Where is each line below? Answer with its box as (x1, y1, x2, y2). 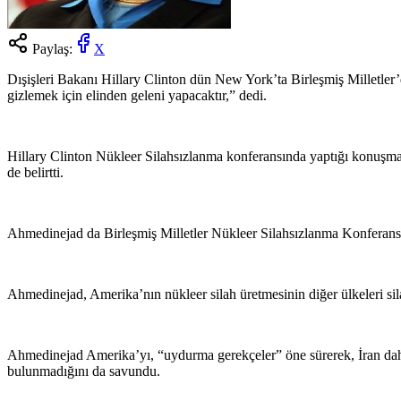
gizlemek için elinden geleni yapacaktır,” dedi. (7, 87, 267, 103)
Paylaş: (29, 40, 73, 56)
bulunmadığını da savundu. (7, 363, 160, 379)
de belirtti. (7, 164, 64, 180)
